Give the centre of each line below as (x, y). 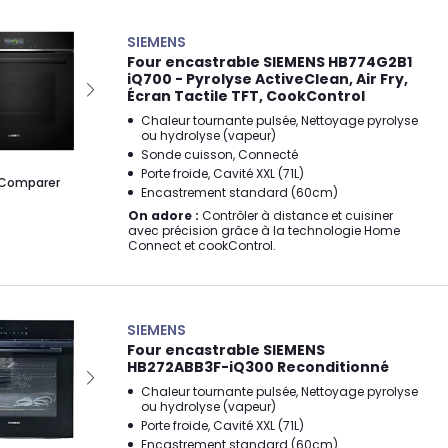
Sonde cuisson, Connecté (219, 154)
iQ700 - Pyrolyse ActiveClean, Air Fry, (267, 79)
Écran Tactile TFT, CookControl (246, 96)
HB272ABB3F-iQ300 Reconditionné (258, 367)
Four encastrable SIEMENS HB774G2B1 (269, 62)
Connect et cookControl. (202, 245)
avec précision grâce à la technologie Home (264, 230)
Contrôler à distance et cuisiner (296, 215)
